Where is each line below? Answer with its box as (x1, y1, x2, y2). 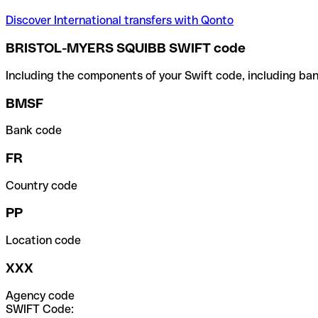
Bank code (6, 124, 62, 138)
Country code (6, 178, 77, 192)
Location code (6, 234, 81, 248)
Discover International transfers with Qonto (6, 13, 234, 28)
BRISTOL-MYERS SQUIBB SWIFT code (6, 40, 246, 56)
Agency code (6, 288, 75, 302)
